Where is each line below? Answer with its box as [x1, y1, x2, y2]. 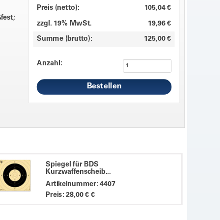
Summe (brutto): [36, 35, 92, 43]
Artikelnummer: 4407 [46, 181, 116, 188]
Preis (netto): [36, 4, 80, 12]
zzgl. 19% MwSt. [36, 20, 92, 27]
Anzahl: [36, 59, 62, 67]
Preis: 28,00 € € [46, 191, 95, 199]
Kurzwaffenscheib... [46, 168, 111, 176]
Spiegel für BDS [46, 161, 99, 168]
